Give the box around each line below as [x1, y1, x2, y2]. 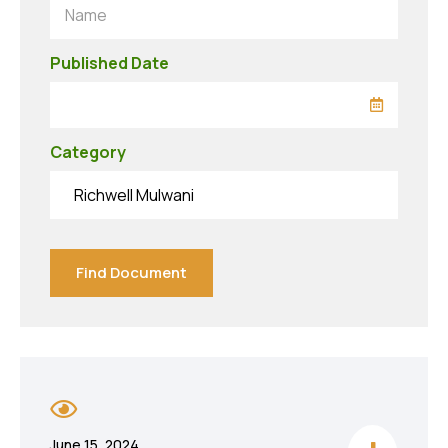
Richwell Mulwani [65, 184, 194, 206]
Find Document [76, 262, 187, 283]
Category [50, 141, 126, 163]
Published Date [50, 52, 169, 74]
